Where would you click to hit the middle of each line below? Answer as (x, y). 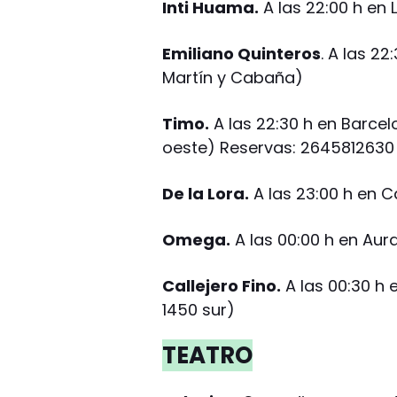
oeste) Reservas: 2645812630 (279, 147)
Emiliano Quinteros (242, 53)
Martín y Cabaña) (233, 77)
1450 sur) (199, 309)
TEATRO (208, 355)
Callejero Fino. (222, 285)
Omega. (197, 239)
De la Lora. (206, 193)
